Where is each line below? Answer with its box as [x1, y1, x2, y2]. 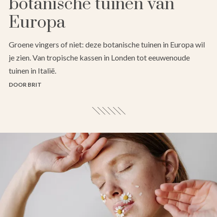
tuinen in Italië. [9, 66, 56, 76]
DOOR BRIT [9, 81, 42, 89]
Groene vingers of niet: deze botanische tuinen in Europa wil [9, 40, 205, 49]
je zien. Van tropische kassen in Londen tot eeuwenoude [9, 53, 190, 62]
